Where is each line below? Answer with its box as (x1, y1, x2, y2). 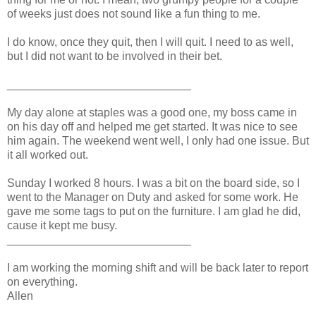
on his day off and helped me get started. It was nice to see (7, 120, 298, 133)
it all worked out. (7, 148, 88, 161)
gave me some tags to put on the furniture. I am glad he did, (7, 205, 300, 217)
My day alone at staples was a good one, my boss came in (7, 106, 297, 119)
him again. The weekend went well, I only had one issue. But (7, 134, 309, 147)
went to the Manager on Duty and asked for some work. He (7, 190, 298, 203)
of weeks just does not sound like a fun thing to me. (7, 7, 260, 20)
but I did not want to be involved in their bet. (7, 49, 222, 62)
